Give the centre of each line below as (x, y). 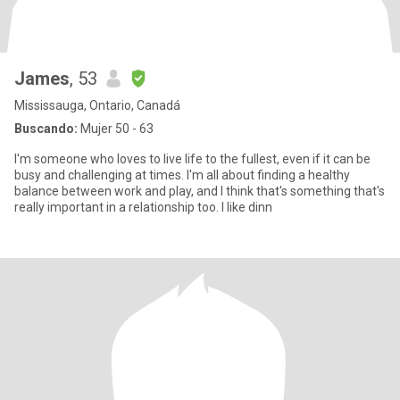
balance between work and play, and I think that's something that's (200, 191)
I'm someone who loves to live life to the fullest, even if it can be (192, 159)
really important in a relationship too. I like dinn (143, 207)
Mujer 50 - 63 (116, 129)
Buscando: (46, 129)
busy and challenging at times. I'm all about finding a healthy (182, 175)
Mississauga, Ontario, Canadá (97, 105)
